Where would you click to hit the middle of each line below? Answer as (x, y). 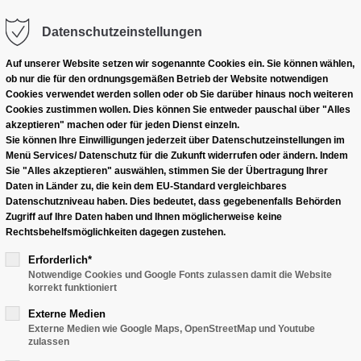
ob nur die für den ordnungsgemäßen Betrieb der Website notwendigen (166, 79)
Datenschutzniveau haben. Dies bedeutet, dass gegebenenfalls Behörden (173, 201)
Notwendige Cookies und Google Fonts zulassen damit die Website (180, 275)
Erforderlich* (60, 260)
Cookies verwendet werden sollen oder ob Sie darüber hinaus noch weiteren (179, 94)
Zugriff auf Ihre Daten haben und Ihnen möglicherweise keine (143, 217)
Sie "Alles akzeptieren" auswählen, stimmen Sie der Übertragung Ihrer (166, 171)
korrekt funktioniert (72, 288)
